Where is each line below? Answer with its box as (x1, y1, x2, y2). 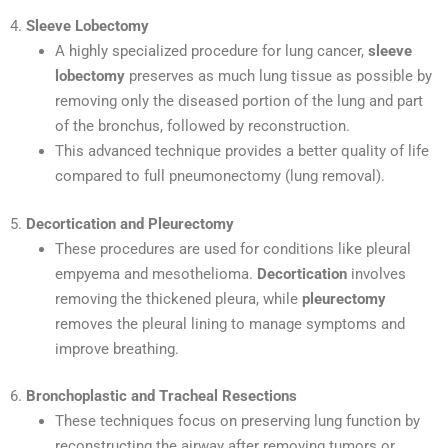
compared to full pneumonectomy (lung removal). (55, 167, 385, 186)
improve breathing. (55, 339, 179, 358)
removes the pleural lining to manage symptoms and (55, 314, 405, 333)
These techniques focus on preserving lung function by (55, 412, 420, 431)
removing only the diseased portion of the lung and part (55, 92, 423, 111)
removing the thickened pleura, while (55, 289, 302, 308)
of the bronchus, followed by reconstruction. (55, 117, 350, 136)
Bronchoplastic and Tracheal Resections (26, 387, 297, 406)
